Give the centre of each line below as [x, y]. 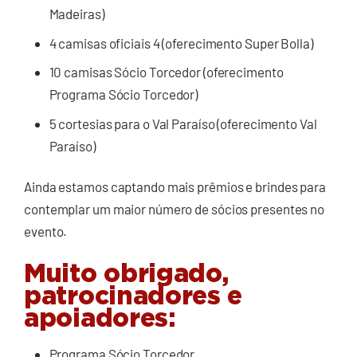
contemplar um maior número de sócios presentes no [175, 209]
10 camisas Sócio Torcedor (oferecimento [166, 72]
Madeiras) [76, 14]
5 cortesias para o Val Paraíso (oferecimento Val [183, 123]
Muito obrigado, [126, 274]
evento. [46, 231]
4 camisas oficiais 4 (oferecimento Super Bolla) [181, 43]
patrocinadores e [133, 296]
